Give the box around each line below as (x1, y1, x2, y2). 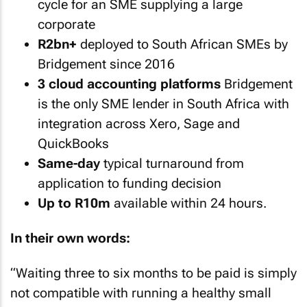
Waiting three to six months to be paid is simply (16, 265, 297, 281)
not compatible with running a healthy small (10, 285, 271, 301)
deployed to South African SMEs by (77, 36, 288, 52)
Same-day (38, 156, 100, 171)
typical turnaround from (100, 156, 244, 171)
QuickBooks (38, 136, 109, 151)
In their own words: (10, 230, 130, 246)
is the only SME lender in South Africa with (38, 96, 289, 112)
